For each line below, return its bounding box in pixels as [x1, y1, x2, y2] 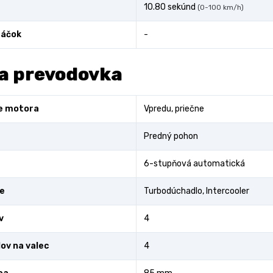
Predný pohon [144, 131, 198, 141]
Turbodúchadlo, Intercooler [144, 186, 249, 196]
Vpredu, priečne [144, 104, 204, 114]
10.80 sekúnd [144, 2, 197, 12]
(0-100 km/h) [197, 3, 244, 12]
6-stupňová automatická [144, 158, 245, 169]
